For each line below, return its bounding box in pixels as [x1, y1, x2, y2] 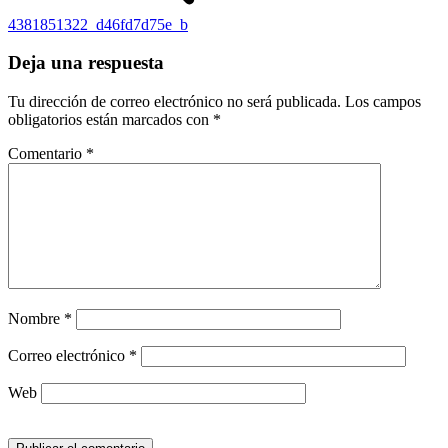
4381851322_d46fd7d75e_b [8, 15, 188, 33]
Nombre [8, 310, 64, 328]
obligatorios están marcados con [8, 111, 213, 129]
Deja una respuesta [8, 52, 164, 74]
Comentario [8, 145, 86, 163]
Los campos [345, 93, 421, 111]
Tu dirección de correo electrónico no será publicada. [8, 93, 341, 111]
